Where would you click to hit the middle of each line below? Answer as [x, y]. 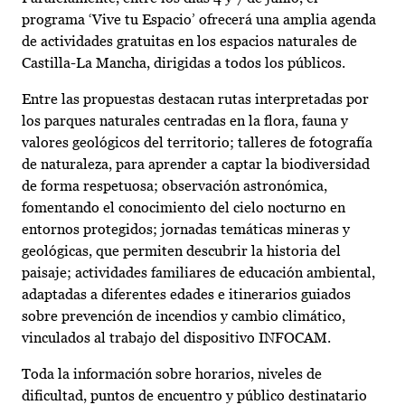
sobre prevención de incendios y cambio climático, [184, 316]
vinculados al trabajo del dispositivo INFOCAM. [176, 338]
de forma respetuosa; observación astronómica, [174, 186]
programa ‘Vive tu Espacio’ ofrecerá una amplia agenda [199, 20]
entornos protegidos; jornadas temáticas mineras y [186, 230]
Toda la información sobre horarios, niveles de [172, 374]
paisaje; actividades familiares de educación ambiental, [198, 273]
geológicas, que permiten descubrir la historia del [181, 251]
